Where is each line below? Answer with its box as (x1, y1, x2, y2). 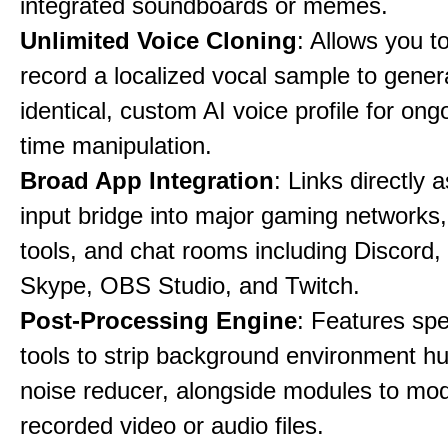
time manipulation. (20, 132, 212, 159)
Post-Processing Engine (20, 307, 297, 334)
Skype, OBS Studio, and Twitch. (20, 272, 360, 299)
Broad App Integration (20, 167, 274, 194)
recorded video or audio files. (20, 412, 324, 439)
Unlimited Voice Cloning (20, 27, 297, 54)
